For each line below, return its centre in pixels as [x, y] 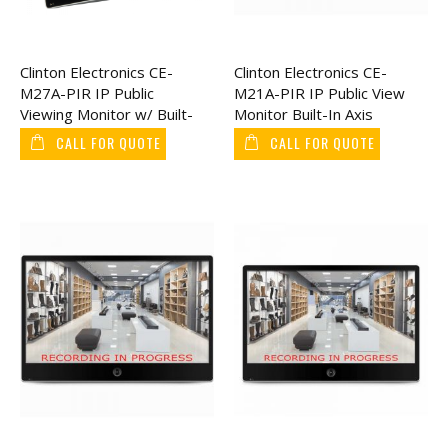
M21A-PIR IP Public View [319, 93]
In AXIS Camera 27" [86, 135]
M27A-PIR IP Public [87, 93]
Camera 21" [274, 135]
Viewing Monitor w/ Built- [106, 114]
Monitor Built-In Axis [303, 114]
